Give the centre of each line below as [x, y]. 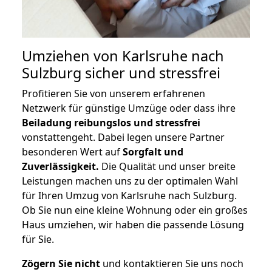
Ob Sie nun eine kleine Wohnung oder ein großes [135, 210]
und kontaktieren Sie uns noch [172, 264]
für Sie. [38, 240]
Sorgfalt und [153, 152]
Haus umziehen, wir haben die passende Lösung [133, 225]
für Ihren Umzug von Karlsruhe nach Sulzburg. [129, 196]
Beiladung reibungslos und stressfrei [111, 123]
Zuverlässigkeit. [60, 167]
